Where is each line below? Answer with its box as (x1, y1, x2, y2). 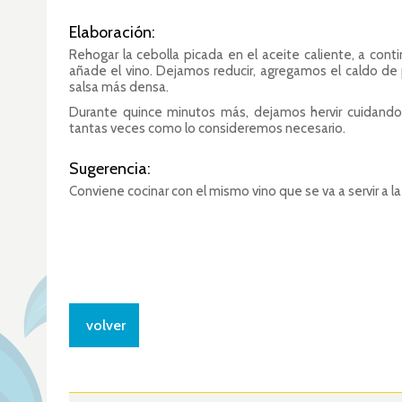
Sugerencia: (69, 159, 151, 179)
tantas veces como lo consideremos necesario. (69, 120, 345, 136)
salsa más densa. (69, 79, 169, 95)
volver (86, 317, 126, 334)
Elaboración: (69, 22, 155, 42)
